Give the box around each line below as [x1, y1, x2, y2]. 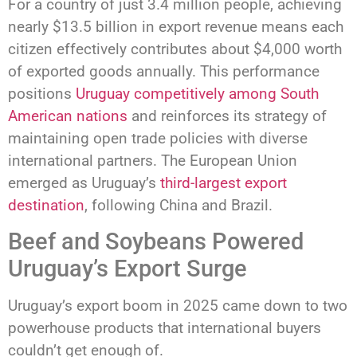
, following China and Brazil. [84, 195, 273, 214]
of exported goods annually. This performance [8, 61, 320, 80]
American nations [8, 106, 127, 125]
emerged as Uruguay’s [8, 173, 160, 192]
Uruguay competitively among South [76, 84, 319, 103]
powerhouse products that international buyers [8, 319, 321, 338]
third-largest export [160, 173, 287, 192]
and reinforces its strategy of [127, 106, 327, 125]
